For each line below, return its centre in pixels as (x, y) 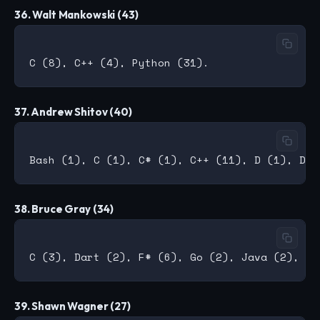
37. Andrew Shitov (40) (73, 112)
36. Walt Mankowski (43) (76, 15)
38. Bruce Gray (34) (64, 209)
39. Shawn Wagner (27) (72, 306)
